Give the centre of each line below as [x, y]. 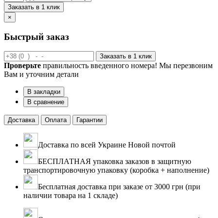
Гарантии [90, 120]
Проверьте [22, 66]
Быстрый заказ [36, 36]
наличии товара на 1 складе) [71, 196]
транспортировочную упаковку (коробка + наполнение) [116, 170]
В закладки [44, 92]
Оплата [56, 120]
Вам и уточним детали [41, 74]
